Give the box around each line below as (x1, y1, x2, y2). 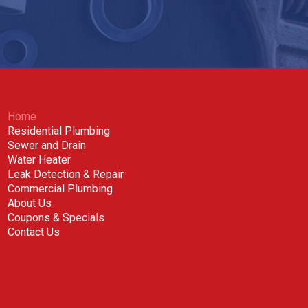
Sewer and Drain (8, 139, 86, 152)
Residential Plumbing (8, 124, 110, 137)
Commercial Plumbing (8, 182, 113, 195)
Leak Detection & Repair (8, 168, 124, 181)
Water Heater (8, 153, 71, 166)
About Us (8, 197, 52, 210)
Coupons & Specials (8, 211, 104, 224)
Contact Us (8, 225, 60, 239)
